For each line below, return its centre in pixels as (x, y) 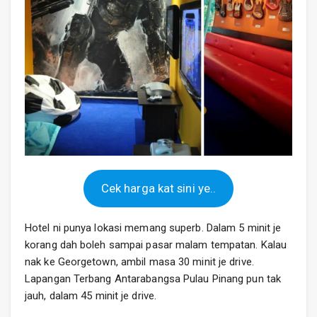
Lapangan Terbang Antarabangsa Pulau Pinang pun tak (153, 279)
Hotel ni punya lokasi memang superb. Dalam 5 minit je (153, 228)
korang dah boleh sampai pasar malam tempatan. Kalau (156, 245)
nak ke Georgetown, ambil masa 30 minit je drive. (139, 262)
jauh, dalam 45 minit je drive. (91, 296)
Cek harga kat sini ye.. (158, 189)
